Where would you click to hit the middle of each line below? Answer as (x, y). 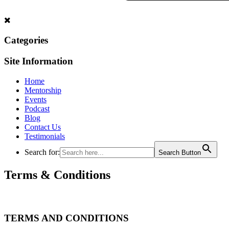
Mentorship (43, 90)
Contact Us (43, 127)
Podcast (37, 108)
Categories (26, 40)
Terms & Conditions (57, 175)
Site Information (39, 61)
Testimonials (45, 136)
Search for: (42, 152)
